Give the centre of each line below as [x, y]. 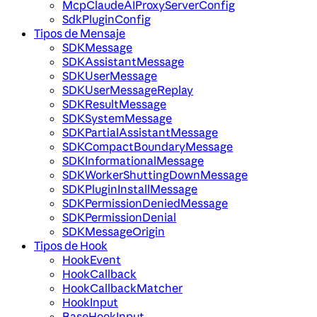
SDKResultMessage [114, 104]
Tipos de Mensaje [80, 34]
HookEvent [92, 260]
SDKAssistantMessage [123, 62]
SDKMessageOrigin [114, 232]
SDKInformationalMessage [133, 161]
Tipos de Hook [71, 246]
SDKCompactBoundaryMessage [148, 147]
